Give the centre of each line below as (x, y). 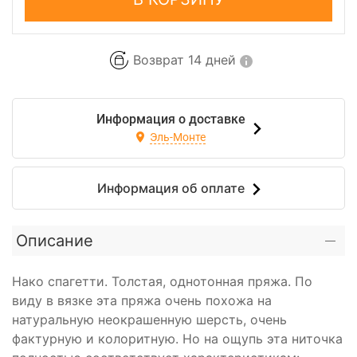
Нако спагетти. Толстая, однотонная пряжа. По (162, 281)
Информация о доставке (171, 119)
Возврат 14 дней (184, 60)
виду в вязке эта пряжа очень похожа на (142, 300)
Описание (55, 240)
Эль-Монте (177, 137)
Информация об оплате (171, 188)
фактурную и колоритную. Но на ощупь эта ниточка (177, 338)
